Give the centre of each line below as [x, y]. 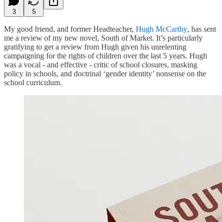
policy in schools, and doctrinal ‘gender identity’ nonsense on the [105, 73]
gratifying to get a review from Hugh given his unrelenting [95, 47]
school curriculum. [33, 82]
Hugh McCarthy [162, 29]
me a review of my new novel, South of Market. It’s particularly [103, 38]
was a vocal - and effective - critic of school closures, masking [101, 64]
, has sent [202, 29]
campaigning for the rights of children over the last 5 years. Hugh [106, 55]
